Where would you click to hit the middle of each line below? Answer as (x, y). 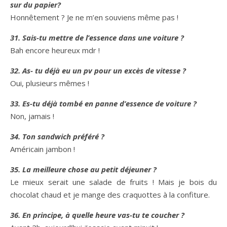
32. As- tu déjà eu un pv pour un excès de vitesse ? (98, 70)
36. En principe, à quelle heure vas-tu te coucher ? (97, 215)
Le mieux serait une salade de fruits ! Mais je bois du (113, 182)
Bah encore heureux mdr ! (55, 50)
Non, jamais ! (32, 116)
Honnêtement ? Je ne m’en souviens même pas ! (94, 17)
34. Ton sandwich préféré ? (57, 136)
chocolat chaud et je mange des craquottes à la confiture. (110, 195)
